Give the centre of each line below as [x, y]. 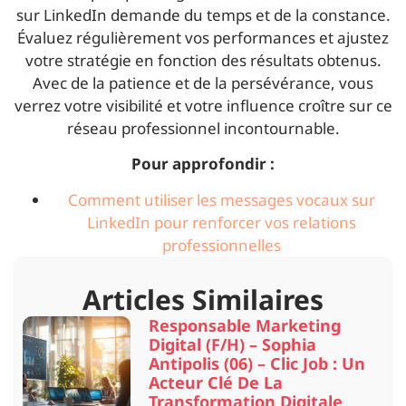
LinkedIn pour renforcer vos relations [221, 222]
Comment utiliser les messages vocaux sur [221, 199]
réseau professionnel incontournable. [203, 128]
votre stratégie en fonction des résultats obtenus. [203, 60]
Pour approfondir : [203, 164]
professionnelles [221, 245]
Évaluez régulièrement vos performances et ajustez [203, 37]
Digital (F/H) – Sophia [233, 344]
